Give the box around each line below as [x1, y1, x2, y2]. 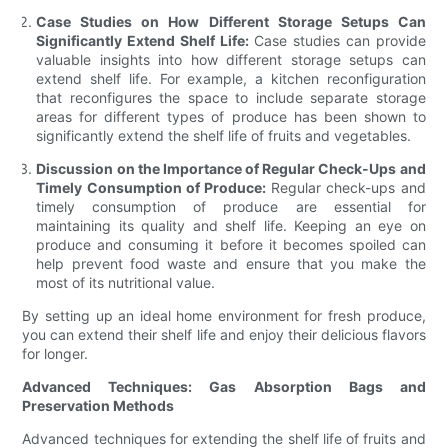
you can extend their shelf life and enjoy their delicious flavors [22, 326, 426, 344]
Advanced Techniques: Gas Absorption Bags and [22, 378, 426, 396]
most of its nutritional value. [36, 274, 216, 292]
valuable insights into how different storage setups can [36, 51, 426, 69]
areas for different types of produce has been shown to [36, 108, 426, 126]
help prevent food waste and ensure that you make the [36, 255, 426, 273]
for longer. [22, 345, 89, 363]
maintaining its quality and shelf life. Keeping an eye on [36, 217, 426, 235]
